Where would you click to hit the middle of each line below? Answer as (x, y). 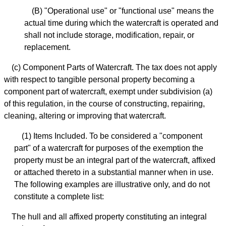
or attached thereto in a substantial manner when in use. (114, 173)
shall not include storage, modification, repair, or (109, 35)
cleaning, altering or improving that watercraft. (85, 116)
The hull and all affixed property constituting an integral (109, 217)
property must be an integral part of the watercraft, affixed (115, 160)
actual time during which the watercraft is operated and (121, 23)
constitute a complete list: (59, 197)
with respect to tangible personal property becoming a (99, 80)
